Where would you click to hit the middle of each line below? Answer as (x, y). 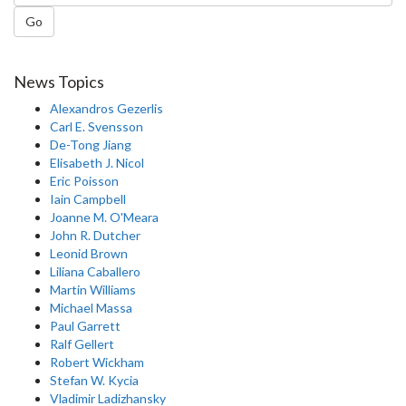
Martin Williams (93, 290)
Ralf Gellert (82, 344)
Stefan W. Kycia (94, 381)
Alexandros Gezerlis (106, 109)
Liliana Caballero (95, 272)
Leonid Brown (89, 254)
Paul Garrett (85, 326)
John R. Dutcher (95, 236)
